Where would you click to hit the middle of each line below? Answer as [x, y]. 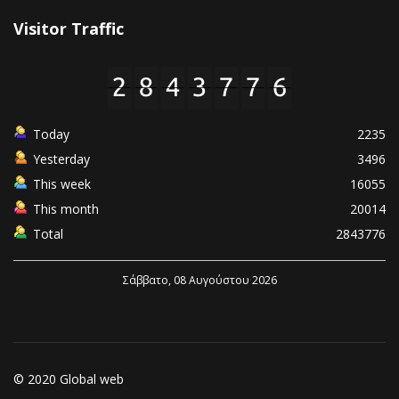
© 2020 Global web [69, 379]
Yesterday [61, 159]
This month [66, 209]
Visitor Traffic [69, 29]
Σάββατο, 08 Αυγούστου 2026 [199, 281]
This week [62, 184]
